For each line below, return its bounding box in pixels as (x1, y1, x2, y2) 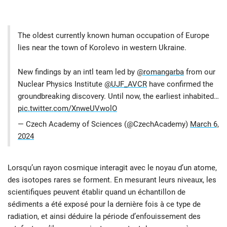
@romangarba (137, 67, 184, 77)
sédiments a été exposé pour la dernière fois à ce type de (8, 199, 201, 209)
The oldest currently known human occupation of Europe (18, 30, 209, 40)
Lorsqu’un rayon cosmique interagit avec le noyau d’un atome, (8, 163, 217, 172)
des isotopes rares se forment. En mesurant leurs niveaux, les (8, 175, 216, 184)
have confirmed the (147, 79, 213, 89)
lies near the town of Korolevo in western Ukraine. (18, 43, 186, 52)
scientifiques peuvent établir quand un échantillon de (8, 187, 185, 197)
